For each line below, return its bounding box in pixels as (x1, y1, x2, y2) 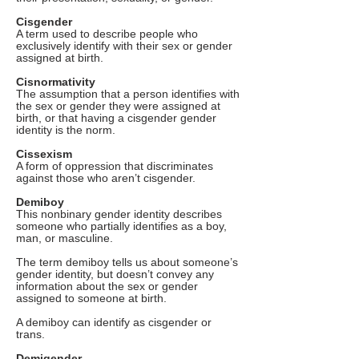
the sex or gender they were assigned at (16, 100, 220, 112)
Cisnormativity (16, 76, 95, 88)
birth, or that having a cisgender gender (16, 112, 216, 124)
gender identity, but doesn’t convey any (16, 268, 214, 280)
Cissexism (16, 148, 72, 160)
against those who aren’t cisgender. (16, 172, 196, 184)
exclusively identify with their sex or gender (16, 40, 232, 52)
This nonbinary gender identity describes (16, 208, 222, 220)
